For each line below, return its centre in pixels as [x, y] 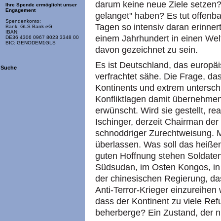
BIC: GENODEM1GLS [31, 43]
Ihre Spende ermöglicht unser [41, 5]
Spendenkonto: [23, 21]
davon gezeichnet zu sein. [147, 50]
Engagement [20, 10]
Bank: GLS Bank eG [29, 27]
